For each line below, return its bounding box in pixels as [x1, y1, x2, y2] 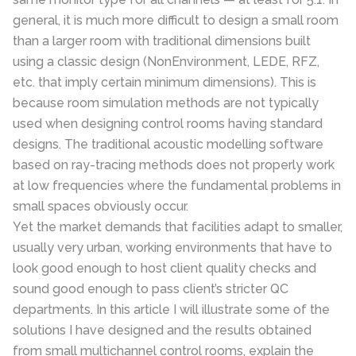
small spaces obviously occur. [13, 199, 188, 214]
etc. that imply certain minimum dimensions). [13, 75, 280, 90]
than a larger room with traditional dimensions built [13, 33, 311, 48]
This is [280, 75, 316, 90]
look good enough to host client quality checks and [13, 261, 316, 276]
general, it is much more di [13, 13, 168, 28]
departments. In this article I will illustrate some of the [13, 302, 330, 317]
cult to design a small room [177, 13, 339, 28]
